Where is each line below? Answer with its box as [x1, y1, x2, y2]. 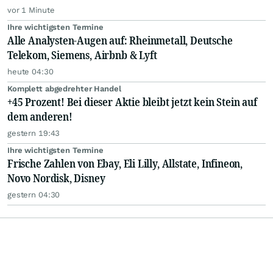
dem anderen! [7, 109, 73, 124]
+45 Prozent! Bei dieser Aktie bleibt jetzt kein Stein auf [7, 94, 257, 109]
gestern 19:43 [7, 129, 60, 138]
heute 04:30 [7, 67, 54, 76]
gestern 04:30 [7, 190, 60, 199]
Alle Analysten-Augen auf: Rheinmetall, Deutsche [7, 33, 233, 48]
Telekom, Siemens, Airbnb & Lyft [7, 48, 157, 62]
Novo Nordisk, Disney [7, 171, 105, 185]
